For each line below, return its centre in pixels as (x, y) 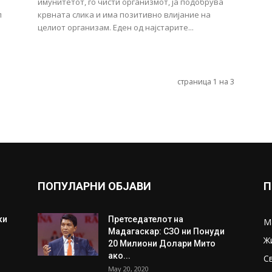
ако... (119, 256)
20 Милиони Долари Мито (162, 243)
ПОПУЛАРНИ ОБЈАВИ (94, 186)
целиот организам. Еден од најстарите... (116, 27)
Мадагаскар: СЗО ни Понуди (166, 231)
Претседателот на (146, 219)
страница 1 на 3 (206, 82)
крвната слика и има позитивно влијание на (124, 15)
